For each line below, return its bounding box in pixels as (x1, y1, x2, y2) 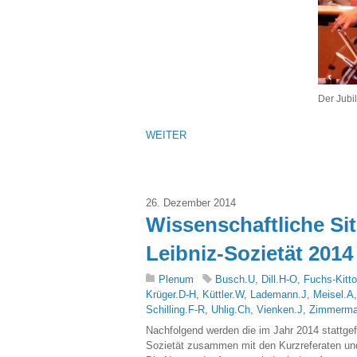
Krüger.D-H (146, 288, 196, 300)
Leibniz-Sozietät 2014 (146, 241, 353, 265)
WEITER (146, 129, 186, 142)
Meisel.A (313, 288, 354, 300)
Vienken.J (257, 303, 303, 316)
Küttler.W (202, 288, 244, 300)
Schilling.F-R (146, 303, 205, 316)
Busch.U (215, 273, 255, 285)
